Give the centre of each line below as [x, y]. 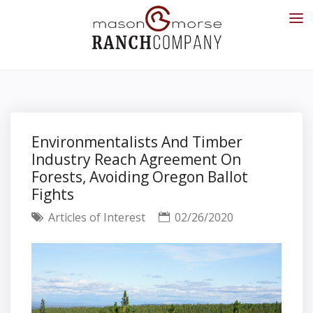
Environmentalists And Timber [137, 142]
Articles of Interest [95, 217]
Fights [53, 194]
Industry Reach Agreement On [136, 159]
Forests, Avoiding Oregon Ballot [140, 177]
